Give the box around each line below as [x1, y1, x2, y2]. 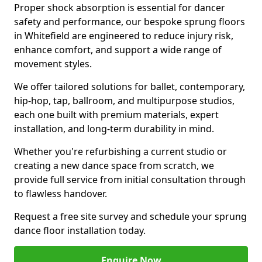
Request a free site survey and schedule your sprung [14, 210, 247, 223]
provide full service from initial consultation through [14, 173, 246, 186]
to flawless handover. [14, 187, 107, 200]
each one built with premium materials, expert [14, 108, 219, 121]
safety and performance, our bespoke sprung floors [14, 15, 245, 28]
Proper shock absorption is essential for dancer [14, 1, 225, 14]
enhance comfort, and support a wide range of [14, 43, 222, 56]
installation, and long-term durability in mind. [14, 122, 214, 135]
